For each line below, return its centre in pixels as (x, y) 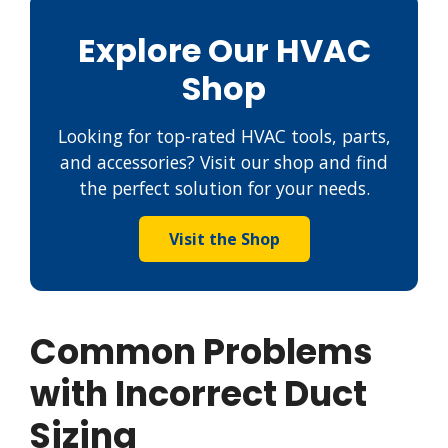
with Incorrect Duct (198, 393)
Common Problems (201, 351)
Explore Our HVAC (224, 50)
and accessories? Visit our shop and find (224, 161)
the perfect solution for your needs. (224, 187)
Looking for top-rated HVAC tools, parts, (224, 135)
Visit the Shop (224, 238)
